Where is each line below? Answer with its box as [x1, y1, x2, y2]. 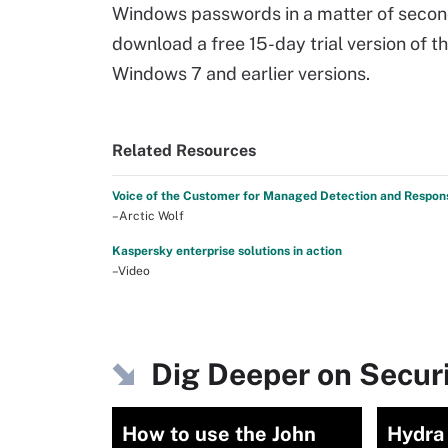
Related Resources [112, 140, 256, 160]
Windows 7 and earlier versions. [112, 62, 370, 84]
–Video [112, 263, 150, 278]
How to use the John [122, 421, 316, 446]
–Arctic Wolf [112, 208, 184, 223]
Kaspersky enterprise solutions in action [112, 243, 342, 258]
